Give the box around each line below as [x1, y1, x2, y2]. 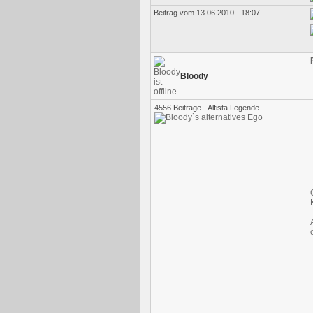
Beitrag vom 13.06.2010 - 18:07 [154, 8, 260, 17]
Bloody [180, 71, 208, 81]
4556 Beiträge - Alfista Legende [154, 103, 259, 112]
